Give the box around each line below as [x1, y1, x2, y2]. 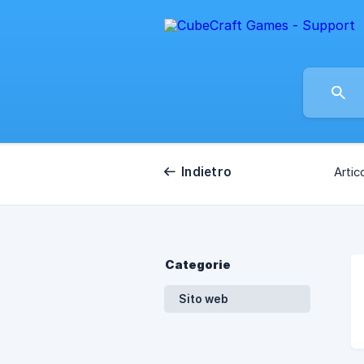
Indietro [181, 164, 232, 180]
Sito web [179, 292, 228, 305]
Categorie [165, 258, 231, 272]
